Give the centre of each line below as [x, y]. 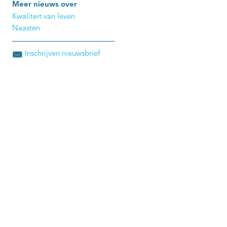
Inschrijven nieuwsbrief [62, 54]
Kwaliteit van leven [43, 17]
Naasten [26, 28]
